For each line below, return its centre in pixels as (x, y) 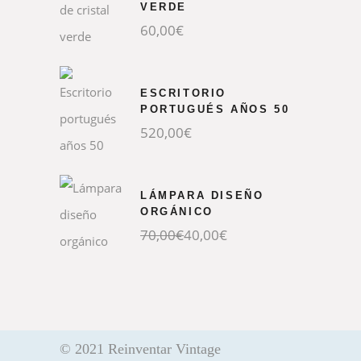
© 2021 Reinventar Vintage (140, 349)
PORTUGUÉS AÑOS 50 (215, 109)
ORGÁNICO (177, 212)
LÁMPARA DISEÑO (202, 195)
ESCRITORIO (183, 93)
